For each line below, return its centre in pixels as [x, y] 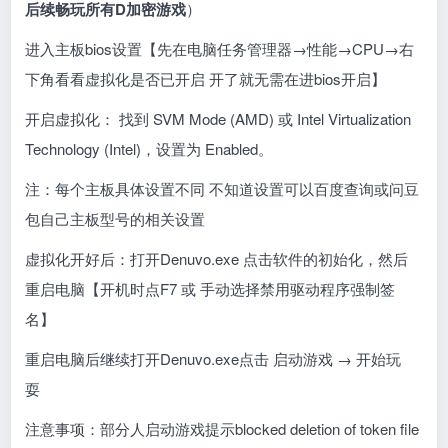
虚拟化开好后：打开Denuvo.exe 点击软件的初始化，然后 [217, 258]
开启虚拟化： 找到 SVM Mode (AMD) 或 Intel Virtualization [218, 118]
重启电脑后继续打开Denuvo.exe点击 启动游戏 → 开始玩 [213, 358]
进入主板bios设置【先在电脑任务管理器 [159, 48]
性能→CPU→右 [361, 48]
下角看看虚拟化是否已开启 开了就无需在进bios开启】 [206, 78]
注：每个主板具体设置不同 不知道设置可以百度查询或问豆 [222, 188]
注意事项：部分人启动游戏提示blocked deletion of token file [222, 428]
